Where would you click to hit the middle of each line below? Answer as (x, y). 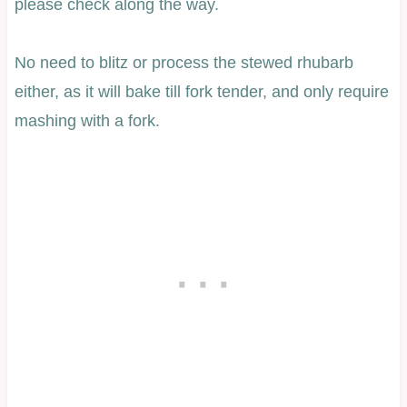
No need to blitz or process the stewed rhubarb (184, 62)
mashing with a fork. (87, 120)
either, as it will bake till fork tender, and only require (201, 91)
